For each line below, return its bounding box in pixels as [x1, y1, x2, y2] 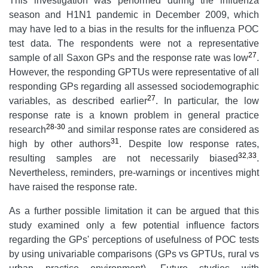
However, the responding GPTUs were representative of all [9, 67, 259, 78]
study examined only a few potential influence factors [9, 220, 259, 231]
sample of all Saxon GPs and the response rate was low [9, 53, 248, 63]
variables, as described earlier [9, 96, 147, 106]
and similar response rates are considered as [65, 124, 259, 135]
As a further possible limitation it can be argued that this [9, 206, 259, 217]
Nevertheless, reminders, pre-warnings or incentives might [9, 167, 259, 178]
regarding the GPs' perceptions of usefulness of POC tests [9, 234, 259, 245]
